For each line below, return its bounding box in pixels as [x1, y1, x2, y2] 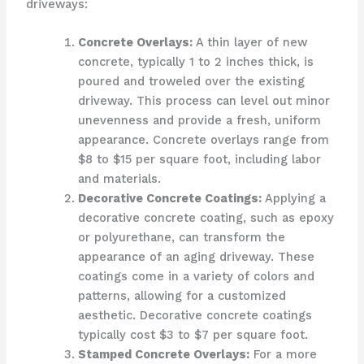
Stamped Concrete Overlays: [77, 347, 249, 362]
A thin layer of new [192, 35, 307, 50]
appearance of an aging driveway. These [77, 249, 314, 265]
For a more [249, 347, 317, 362]
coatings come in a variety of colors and [77, 269, 314, 284]
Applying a [261, 191, 326, 206]
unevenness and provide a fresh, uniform [77, 113, 321, 128]
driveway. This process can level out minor [77, 93, 330, 109]
